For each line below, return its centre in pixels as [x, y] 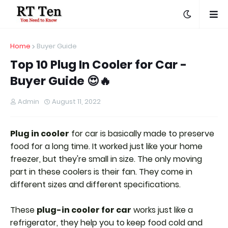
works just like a [162, 210]
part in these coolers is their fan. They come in [101, 172]
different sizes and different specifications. [96, 184]
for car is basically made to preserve [142, 134]
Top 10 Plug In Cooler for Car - [98, 65]
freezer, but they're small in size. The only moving [106, 159]
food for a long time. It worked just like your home [106, 146]
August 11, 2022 [76, 102]
